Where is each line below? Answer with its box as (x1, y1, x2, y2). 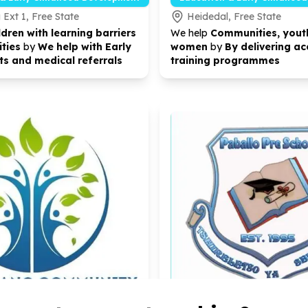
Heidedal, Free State (187, 10, 281, 23)
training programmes (170, 54, 280, 67)
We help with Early (38, 41, 131, 53)
